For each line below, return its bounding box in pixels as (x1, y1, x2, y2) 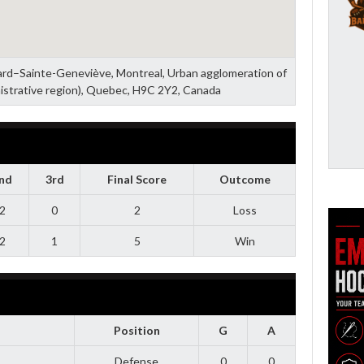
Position (113, 323, 160, 337)
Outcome (219, 171, 271, 186)
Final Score (107, 171, 167, 186)
